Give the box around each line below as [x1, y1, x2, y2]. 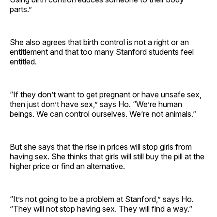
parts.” [10, 4, 32, 14]
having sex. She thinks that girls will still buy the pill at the [10, 151, 204, 161]
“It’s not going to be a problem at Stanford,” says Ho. [10, 194, 194, 204]
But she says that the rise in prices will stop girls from [10, 141, 192, 152]
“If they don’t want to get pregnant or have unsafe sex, [10, 89, 201, 99]
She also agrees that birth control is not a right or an [10, 37, 189, 47]
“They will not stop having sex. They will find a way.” [10, 203, 192, 214]
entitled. [10, 56, 37, 66]
